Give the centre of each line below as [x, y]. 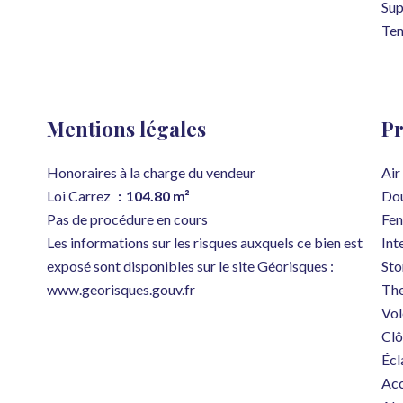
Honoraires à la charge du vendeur [151, 172]
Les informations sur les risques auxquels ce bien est [205, 242]
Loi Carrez [80, 196]
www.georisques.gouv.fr [121, 289]
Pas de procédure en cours [127, 219]
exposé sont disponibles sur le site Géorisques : [190, 266]
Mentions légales [126, 129]
